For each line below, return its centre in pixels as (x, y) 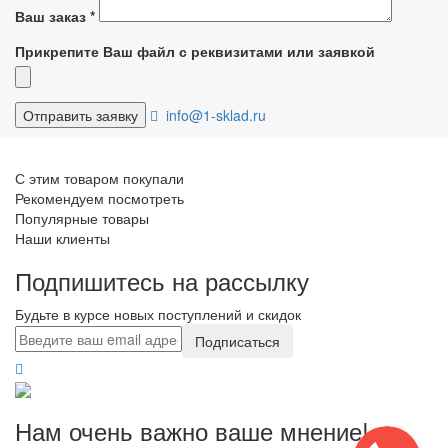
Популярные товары (82, 217)
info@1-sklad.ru (212, 114)
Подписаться (237, 340)
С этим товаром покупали (99, 177)
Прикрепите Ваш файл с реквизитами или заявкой (195, 50)
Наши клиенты (62, 237)
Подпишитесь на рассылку (162, 280)
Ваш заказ (52, 15)
